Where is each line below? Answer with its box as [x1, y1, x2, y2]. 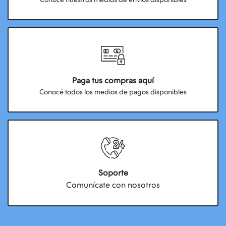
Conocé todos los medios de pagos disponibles [39, 88, 187, 96]
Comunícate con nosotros [66, 180, 160, 190]
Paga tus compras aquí [72, 76, 154, 85]
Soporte [98, 168, 128, 178]
